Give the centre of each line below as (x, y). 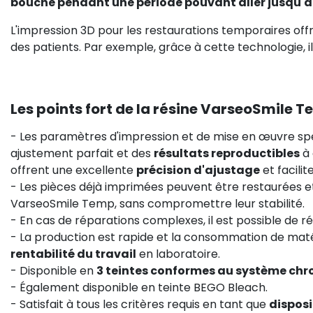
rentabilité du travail (73, 254)
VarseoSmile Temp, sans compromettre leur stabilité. (158, 204)
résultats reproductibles (227, 153)
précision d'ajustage (198, 170)
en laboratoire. (178, 254)
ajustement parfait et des (82, 153)
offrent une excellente (73, 170)
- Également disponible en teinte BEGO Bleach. (139, 287)
